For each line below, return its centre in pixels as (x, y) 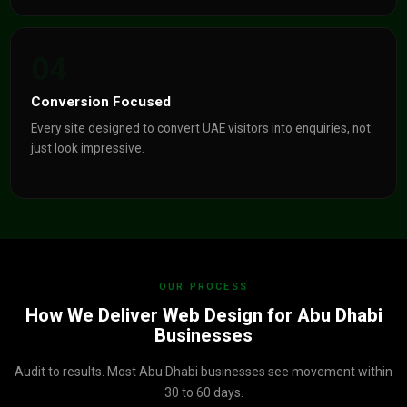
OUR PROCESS (203, 287)
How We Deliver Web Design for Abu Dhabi (203, 315)
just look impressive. (88, 148)
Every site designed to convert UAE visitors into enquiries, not (201, 128)
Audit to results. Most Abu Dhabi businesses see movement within (203, 372)
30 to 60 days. (203, 392)
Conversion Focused (101, 102)
